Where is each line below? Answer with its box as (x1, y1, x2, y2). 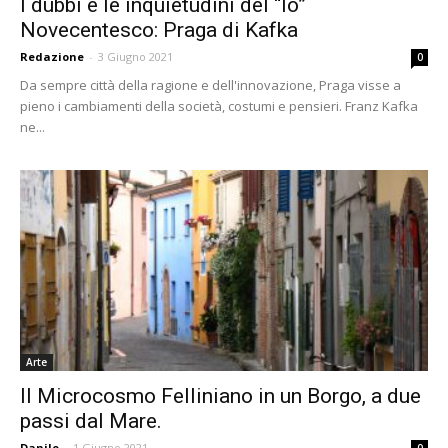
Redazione (20, 48, 84, 64)
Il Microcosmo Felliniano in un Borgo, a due (20, 384, 421, 409)
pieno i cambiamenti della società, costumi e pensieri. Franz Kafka (20, 96, 418, 115)
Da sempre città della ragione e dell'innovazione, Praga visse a (20, 75, 401, 94)
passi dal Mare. (20, 409, 162, 434)
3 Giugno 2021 (98, 48, 173, 64)
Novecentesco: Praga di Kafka (20, 17, 298, 42)
